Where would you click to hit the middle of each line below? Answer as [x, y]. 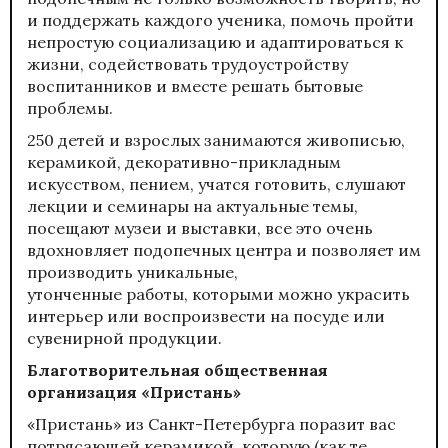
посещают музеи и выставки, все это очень [200, 227]
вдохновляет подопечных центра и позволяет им [224, 249]
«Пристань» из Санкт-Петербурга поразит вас [211, 423]
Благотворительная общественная [177, 369]
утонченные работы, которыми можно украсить [218, 293]
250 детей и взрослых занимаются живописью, [216, 139]
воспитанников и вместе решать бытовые [195, 85]
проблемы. [70, 107]
